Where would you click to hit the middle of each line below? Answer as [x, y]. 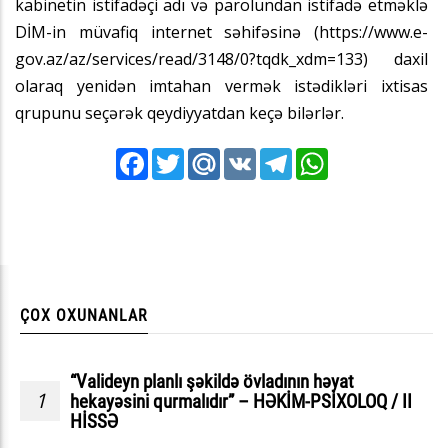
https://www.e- [373, 31]
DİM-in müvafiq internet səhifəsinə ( [167, 31]
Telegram [322, 162]
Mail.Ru [243, 162]
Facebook [179, 162]
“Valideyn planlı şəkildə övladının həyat [212, 381]
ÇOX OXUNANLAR [84, 315]
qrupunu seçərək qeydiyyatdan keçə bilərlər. [179, 112]
